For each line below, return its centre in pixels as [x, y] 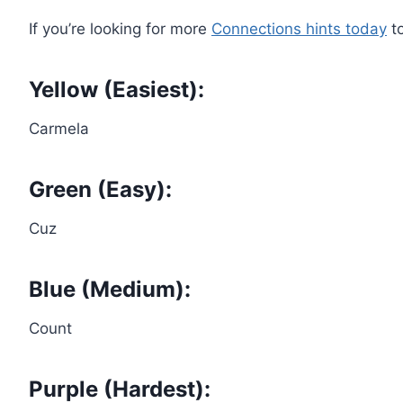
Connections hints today [299, 28]
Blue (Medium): [110, 289]
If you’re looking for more [120, 28]
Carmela [59, 128]
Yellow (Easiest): [116, 89]
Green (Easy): [100, 189]
